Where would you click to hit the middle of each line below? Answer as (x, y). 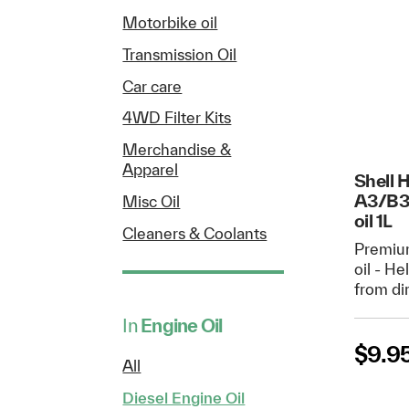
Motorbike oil (170, 23)
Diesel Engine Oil (184, 397)
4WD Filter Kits (177, 118)
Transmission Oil (180, 54)
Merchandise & (177, 150)
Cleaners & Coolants (195, 233)
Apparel (151, 170)
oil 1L (373, 220)
